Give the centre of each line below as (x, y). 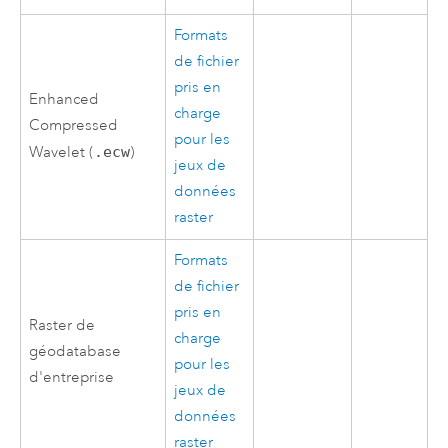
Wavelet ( (62, 152)
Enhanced (64, 99)
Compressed (74, 125)
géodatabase (75, 351)
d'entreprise (72, 377)
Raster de (62, 325)
